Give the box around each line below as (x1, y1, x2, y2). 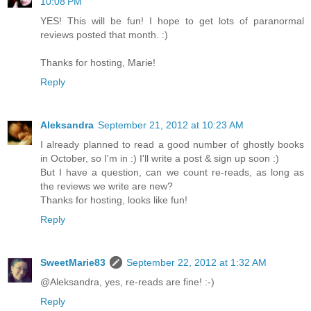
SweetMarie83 (40, 257, 106, 269)
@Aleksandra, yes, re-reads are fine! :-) (40, 276, 215, 288)
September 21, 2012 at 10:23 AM (98, 119, 244, 131)
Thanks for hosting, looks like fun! (40, 194, 187, 206)
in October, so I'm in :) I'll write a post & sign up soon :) (40, 153, 279, 165)
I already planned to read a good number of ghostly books (40, 139, 304, 151)
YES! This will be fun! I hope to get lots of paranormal (40, 15, 304, 27)
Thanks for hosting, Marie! (40, 57, 155, 69)
